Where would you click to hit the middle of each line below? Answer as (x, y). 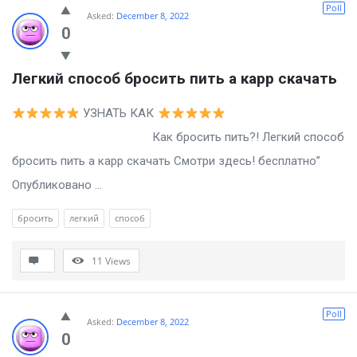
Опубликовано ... (57, 185)
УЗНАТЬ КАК (119, 114)
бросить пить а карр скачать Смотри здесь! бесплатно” (166, 161)
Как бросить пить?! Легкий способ (178, 137)
